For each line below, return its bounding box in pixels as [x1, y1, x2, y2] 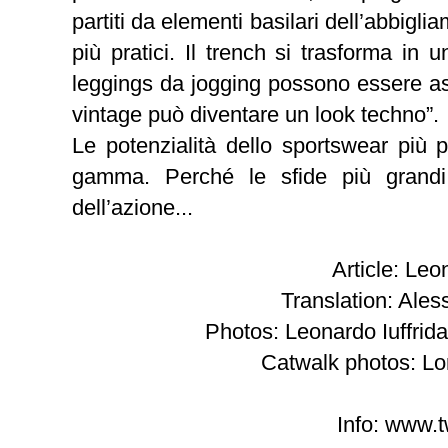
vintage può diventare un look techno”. [72, 101, 439, 127]
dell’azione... [72, 194, 193, 220]
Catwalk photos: [261, 349, 422, 375]
